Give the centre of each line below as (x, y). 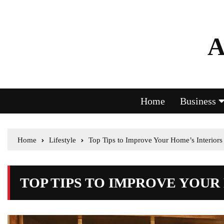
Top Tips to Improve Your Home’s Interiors (155, 140)
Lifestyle (62, 140)
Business (198, 101)
